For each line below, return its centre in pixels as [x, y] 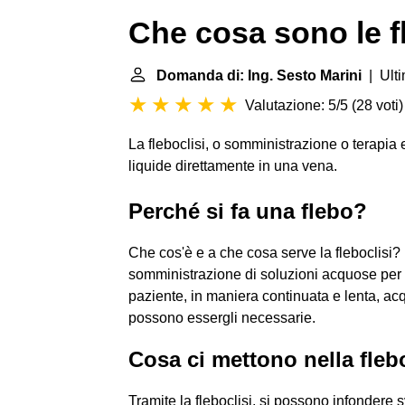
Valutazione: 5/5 [297, 105]
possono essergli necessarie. [222, 318]
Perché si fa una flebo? [248, 211]
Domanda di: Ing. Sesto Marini [259, 75]
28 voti [377, 105]
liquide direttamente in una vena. [233, 166]
